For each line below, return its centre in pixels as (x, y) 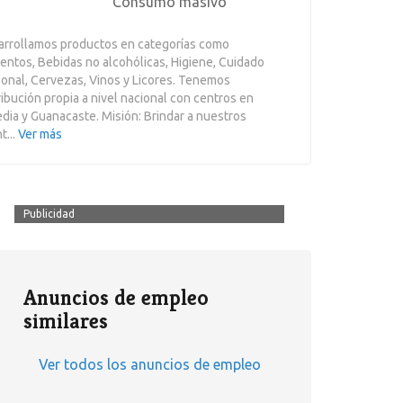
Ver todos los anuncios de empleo (149, 365)
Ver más (40, 134)
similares (66, 322)
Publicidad (49, 214)
